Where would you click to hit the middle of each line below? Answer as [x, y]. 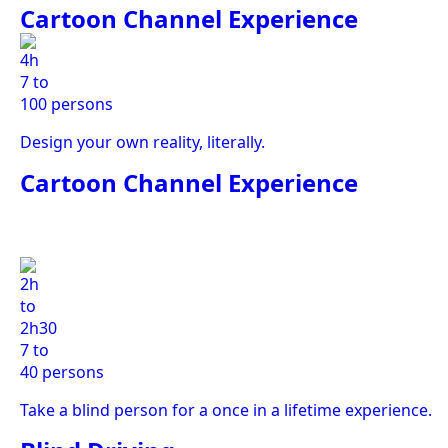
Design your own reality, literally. [142, 142]
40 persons [62, 372]
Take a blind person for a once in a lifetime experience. [226, 410]
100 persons [66, 104]
